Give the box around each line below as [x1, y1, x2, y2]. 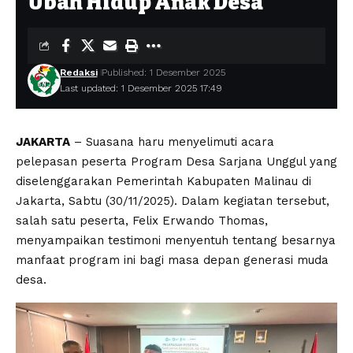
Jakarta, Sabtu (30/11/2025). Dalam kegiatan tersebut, [16, 193, 329, 208]
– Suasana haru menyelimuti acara [70, 134, 274, 149]
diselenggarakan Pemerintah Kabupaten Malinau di [16, 173, 311, 188]
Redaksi [59, 66, 98, 78]
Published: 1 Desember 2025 [101, 66, 225, 78]
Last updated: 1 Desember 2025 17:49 [59, 82, 222, 94]
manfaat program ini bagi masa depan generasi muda [16, 252, 329, 267]
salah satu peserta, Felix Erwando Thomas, [16, 213, 268, 228]
